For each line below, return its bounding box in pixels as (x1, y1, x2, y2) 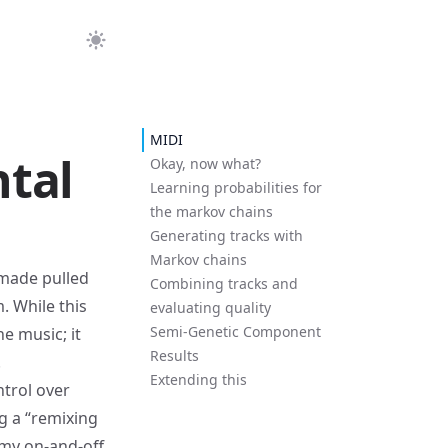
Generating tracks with (149, 226, 303, 245)
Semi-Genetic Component (149, 322, 321, 341)
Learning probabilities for (149, 178, 322, 197)
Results (149, 346, 199, 365)
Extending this (149, 370, 247, 389)
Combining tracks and (149, 274, 298, 293)
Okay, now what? (149, 154, 261, 173)
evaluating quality (149, 298, 271, 317)
